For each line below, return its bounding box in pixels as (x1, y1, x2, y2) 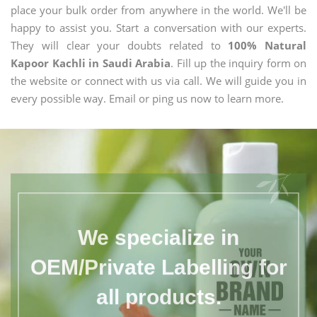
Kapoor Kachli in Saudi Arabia (11, 56, 171, 70)
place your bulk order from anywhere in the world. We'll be (11, 3, 306, 17)
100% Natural (228, 38, 306, 52)
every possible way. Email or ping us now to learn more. (11, 91, 284, 105)
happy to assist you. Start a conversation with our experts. (11, 21, 306, 35)
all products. (96, 279, 221, 303)
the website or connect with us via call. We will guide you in (11, 74, 306, 88)
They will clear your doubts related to (11, 38, 229, 52)
